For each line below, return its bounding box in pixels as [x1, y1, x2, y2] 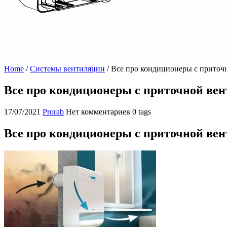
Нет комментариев [66, 107, 130, 116]
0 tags [132, 107, 151, 116]
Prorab [43, 107, 64, 116]
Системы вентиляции [30, 64, 105, 73]
